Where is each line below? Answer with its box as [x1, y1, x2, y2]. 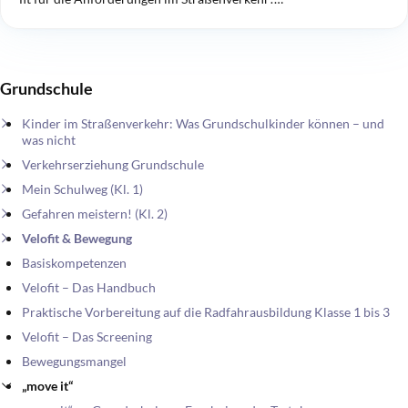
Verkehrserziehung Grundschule [22, 157, 204, 173]
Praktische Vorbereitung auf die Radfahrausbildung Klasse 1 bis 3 [22, 304, 390, 321]
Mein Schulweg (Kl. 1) [22, 181, 143, 198]
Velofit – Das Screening [22, 329, 152, 345]
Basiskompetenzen [22, 255, 127, 271]
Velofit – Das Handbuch [22, 280, 156, 296]
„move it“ [22, 378, 73, 394]
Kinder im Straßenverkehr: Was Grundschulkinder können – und [22, 116, 384, 132]
